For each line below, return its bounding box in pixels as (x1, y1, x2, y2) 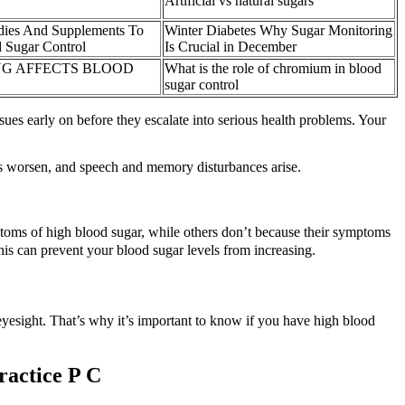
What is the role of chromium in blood (165, 60, 381, 76)
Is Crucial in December (165, 38, 297, 54)
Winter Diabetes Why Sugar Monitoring (165, 22, 392, 38)
